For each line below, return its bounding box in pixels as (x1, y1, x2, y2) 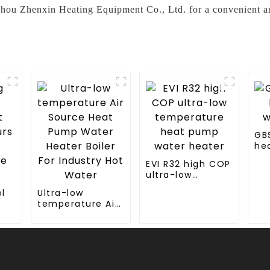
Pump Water (37, 219, 100, 231)
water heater (146, 201, 212, 213)
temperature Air (37, 197, 119, 210)
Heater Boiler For (37, 230, 122, 242)
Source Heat (37, 208, 99, 221)
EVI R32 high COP (146, 157, 231, 170)
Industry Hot (37, 240, 99, 253)
